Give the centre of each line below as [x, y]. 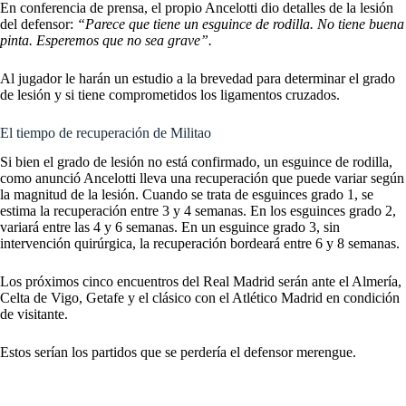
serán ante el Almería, [338, 282]
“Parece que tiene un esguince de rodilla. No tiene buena [241, 24]
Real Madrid [239, 282]
